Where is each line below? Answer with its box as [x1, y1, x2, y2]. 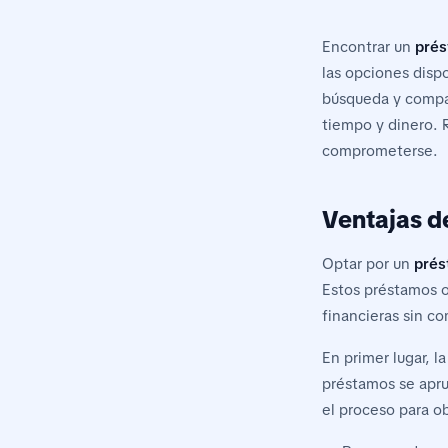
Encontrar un [322, 36, 415, 57]
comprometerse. [322, 140, 438, 161]
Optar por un [322, 253, 414, 274]
